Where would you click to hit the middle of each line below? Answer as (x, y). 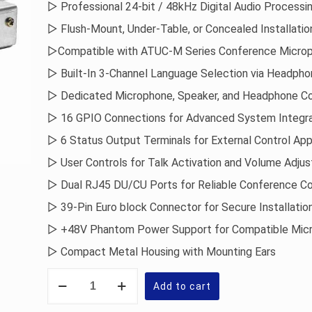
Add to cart (182, 286)
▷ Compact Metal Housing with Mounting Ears (162, 252)
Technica (70, 284)
